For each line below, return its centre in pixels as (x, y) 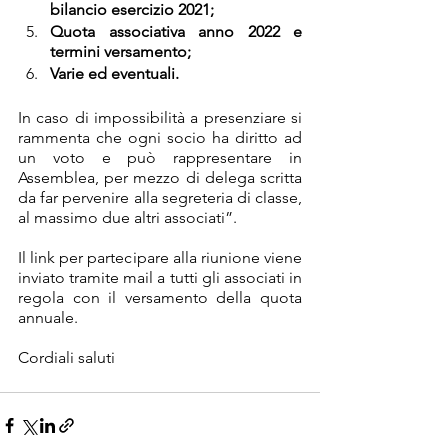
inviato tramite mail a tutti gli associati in (160, 277)
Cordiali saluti (66, 357)
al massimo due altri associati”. (127, 217)
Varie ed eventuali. (114, 73)
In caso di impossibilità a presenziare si (160, 117)
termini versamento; (120, 51)
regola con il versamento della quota (160, 297)
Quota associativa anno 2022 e (176, 31)
